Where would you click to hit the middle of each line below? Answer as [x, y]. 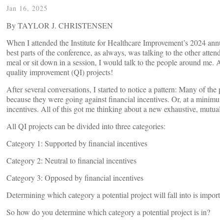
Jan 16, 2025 [27, 8]
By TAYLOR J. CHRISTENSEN [60, 26]
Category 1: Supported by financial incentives [77, 143]
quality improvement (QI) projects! [60, 72]
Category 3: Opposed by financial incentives [75, 178]
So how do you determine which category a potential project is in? [108, 212]
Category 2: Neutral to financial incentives [71, 161]
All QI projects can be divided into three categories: [86, 126]
